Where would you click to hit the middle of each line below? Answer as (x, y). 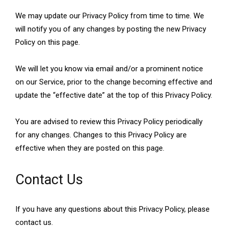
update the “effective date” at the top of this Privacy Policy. (114, 95)
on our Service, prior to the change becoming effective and (114, 82)
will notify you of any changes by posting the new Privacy (111, 29)
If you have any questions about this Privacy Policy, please (112, 209)
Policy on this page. (48, 42)
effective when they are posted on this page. (90, 148)
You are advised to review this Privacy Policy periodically (109, 122)
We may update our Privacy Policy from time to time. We (110, 16)
